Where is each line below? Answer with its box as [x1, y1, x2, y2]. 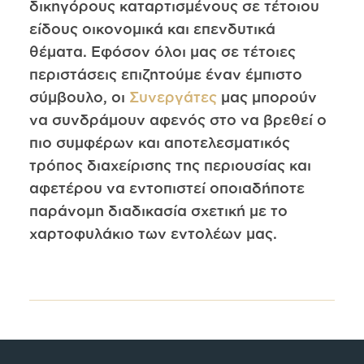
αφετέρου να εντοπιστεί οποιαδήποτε [28, 180, 305, 197]
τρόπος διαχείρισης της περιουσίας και [28, 157, 311, 174]
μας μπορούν [216, 89, 317, 106]
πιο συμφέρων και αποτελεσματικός [28, 134, 290, 151]
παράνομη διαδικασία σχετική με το [28, 202, 288, 219]
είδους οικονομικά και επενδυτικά [28, 20, 275, 37]
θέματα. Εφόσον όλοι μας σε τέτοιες [28, 43, 296, 60]
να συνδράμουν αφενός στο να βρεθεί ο [28, 111, 327, 128]
